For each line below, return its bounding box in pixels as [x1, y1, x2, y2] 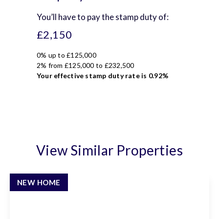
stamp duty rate [85, 71, 140, 80]
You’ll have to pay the [37, 12, 115, 22]
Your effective [37, 71, 86, 80]
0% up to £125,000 [37, 51, 96, 59]
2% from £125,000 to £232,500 [37, 61, 134, 69]
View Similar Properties [36, 142, 183, 158]
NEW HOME [17, 178, 61, 187]
